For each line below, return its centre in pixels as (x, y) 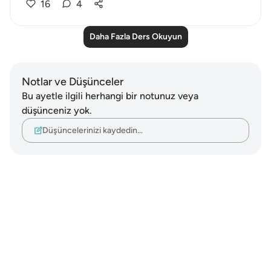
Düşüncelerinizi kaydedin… (93, 130)
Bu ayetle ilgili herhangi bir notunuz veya (110, 96)
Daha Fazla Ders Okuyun (135, 37)
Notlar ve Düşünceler (73, 82)
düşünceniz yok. (57, 110)
